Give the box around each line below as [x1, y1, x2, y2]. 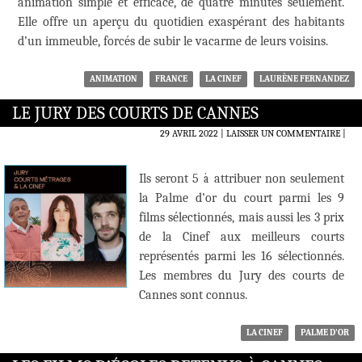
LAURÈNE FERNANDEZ [259, 74, 349, 85]
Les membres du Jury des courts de [139, 268, 344, 284]
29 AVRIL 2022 [160, 128, 218, 140]
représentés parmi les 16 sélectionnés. [139, 249, 344, 264]
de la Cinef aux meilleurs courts [139, 229, 344, 245]
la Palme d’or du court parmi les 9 [139, 191, 344, 206]
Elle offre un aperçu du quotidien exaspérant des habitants [18, 15, 344, 30]
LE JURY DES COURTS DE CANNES [12, 103, 259, 124]
